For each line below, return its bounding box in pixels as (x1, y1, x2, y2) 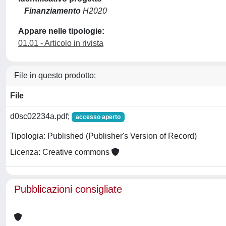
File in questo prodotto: (14, 71, 96, 80)
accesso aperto (75, 113, 121, 121)
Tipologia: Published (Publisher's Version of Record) (10, 132, 197, 141)
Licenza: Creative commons (10, 148, 111, 157)
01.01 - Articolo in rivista (18, 38, 103, 47)
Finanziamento (24, 6, 81, 15)
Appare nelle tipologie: (18, 26, 104, 35)
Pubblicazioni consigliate (14, 183, 122, 195)
